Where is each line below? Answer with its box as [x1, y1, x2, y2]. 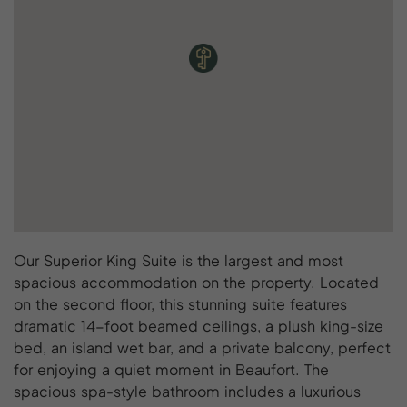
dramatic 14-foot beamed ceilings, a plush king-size [14, 315, 383, 335]
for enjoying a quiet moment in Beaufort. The [14, 359, 329, 379]
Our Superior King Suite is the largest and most [14, 250, 343, 270]
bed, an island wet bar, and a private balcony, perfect [14, 337, 391, 357]
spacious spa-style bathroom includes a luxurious [14, 381, 361, 401]
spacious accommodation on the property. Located [14, 272, 379, 292]
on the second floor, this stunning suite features [14, 293, 347, 313]
